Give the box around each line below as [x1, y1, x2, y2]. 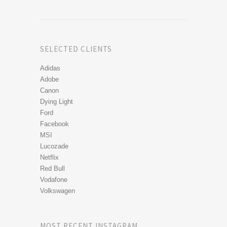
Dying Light [40, 97, 73, 105]
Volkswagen [40, 186, 75, 195]
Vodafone [40, 175, 67, 183]
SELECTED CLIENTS [40, 44, 112, 54]
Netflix [40, 153, 59, 161]
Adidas [40, 64, 60, 72]
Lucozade [40, 142, 68, 150]
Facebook [40, 120, 69, 128]
